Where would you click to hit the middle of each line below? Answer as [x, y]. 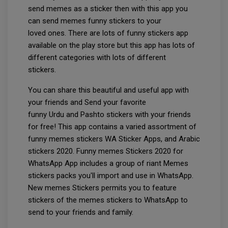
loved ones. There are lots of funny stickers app [108, 33]
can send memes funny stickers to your [95, 21]
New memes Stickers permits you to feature [102, 188]
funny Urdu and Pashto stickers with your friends [109, 115]
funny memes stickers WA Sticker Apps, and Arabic [114, 139]
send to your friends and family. [82, 212]
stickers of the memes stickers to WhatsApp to [108, 200]
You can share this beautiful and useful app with [108, 90]
